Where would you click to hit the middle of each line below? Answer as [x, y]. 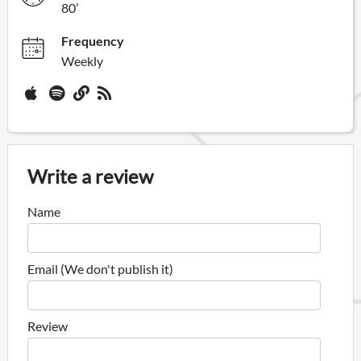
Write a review [90, 176]
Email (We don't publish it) [100, 268]
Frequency [93, 40]
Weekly [82, 60]
